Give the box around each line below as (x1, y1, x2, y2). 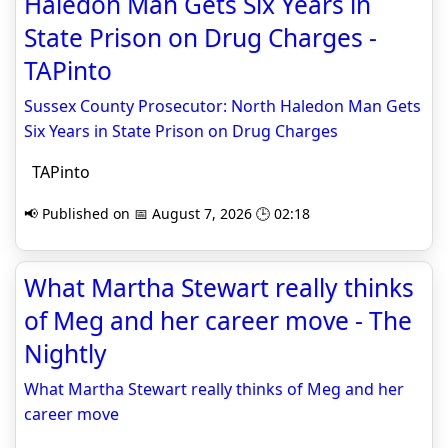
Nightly (24, 337, 107, 370)
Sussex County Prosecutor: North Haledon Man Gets (24, 95, 421, 117)
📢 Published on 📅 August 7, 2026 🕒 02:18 (24, 204, 310, 223)
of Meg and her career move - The (24, 304, 412, 337)
